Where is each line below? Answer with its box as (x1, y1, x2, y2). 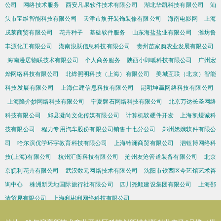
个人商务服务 (85, 57, 120, 64)
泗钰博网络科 (180, 140, 217, 147)
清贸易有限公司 (5, 195, 46, 202)
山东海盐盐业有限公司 (132, 29, 192, 36)
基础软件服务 (89, 29, 126, 36)
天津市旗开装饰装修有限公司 (83, 15, 161, 22)
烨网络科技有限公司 (5, 71, 59, 77)
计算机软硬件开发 (125, 112, 174, 119)
